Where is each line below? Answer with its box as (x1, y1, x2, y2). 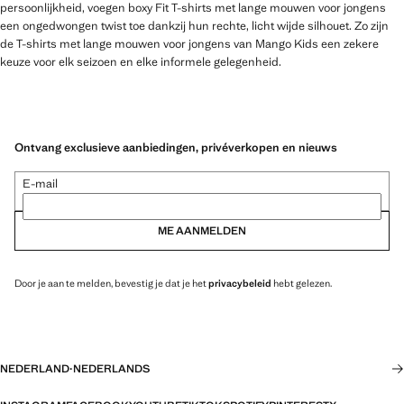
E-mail (23, 175, 58, 191)
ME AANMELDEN (158, 223, 246, 238)
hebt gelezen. (271, 276, 332, 289)
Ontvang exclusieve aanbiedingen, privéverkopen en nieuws (14, 139, 337, 155)
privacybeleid (208, 276, 271, 289)
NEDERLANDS (73, 362, 150, 376)
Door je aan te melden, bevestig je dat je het (14, 276, 208, 289)
